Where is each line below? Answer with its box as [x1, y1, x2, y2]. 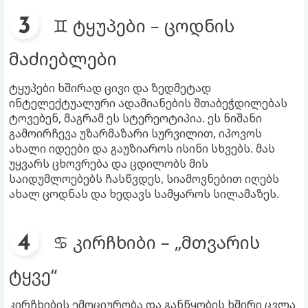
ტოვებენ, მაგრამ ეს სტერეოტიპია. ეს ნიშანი [9, 110, 262, 126]
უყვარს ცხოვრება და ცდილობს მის [9, 155, 208, 171]
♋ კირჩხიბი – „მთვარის [53, 230, 260, 254]
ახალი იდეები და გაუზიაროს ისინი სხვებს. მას [9, 140, 275, 156]
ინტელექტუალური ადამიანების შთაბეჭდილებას [9, 95, 287, 111]
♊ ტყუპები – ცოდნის [53, 13, 234, 37]
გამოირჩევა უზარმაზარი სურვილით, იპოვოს [9, 125, 262, 141]
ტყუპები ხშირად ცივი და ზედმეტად [9, 80, 211, 96]
